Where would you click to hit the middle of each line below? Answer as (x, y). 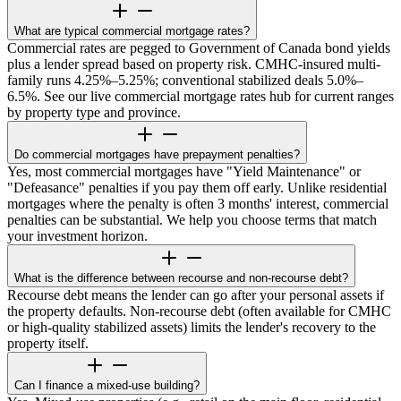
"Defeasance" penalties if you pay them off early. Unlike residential (197, 188)
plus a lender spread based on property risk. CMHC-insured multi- (194, 64)
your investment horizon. (77, 236)
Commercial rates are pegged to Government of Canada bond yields (199, 48)
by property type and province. (94, 113)
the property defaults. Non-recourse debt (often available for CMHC (199, 311)
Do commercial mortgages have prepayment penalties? (157, 155)
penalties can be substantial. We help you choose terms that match (192, 220)
